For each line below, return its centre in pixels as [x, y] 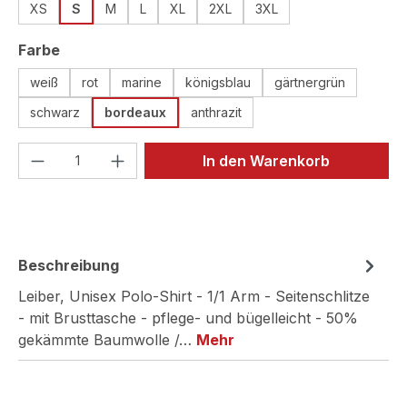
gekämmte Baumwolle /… [107, 339]
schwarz [55, 112]
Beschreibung [69, 265]
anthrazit [216, 112]
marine [142, 82]
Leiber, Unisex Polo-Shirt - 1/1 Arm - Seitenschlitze [194, 296]
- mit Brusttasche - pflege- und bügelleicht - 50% [188, 318]
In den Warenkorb [267, 160]
